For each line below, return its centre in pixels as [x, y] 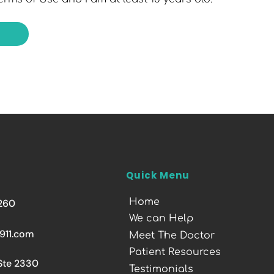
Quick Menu [158, 175]
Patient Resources [175, 252]
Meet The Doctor [172, 235]
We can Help [161, 219]
